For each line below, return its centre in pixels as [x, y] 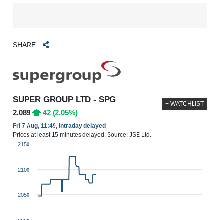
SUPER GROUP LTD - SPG [65, 99]
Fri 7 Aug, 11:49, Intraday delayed [59, 125]
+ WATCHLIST [184, 104]
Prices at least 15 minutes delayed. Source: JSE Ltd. [82, 134]
